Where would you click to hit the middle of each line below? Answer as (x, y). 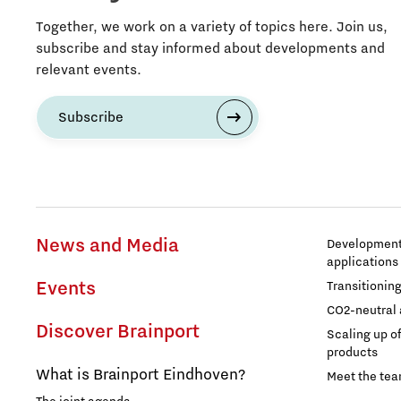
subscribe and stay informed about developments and (210, 48)
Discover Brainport (118, 332)
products (352, 352)
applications (363, 262)
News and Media (107, 246)
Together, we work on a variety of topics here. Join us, (212, 26)
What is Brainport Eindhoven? (141, 375)
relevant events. (89, 69)
